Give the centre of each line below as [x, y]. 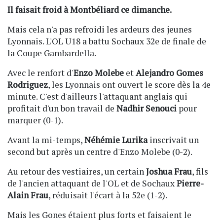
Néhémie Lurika [116, 140]
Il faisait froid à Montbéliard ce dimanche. [90, 10]
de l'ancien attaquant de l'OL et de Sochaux [92, 184]
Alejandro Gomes [169, 73]
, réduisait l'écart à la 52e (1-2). [108, 195]
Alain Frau [28, 195]
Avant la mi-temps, [46, 140]
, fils [200, 172]
